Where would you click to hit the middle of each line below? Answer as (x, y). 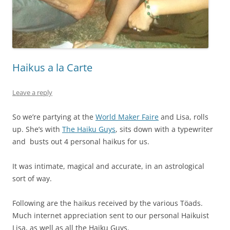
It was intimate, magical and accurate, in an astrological (108, 166)
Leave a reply (32, 93)
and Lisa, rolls (184, 117)
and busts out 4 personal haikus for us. (81, 142)
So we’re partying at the (54, 117)
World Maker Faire (127, 117)
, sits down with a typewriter (164, 129)
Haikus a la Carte (52, 68)
